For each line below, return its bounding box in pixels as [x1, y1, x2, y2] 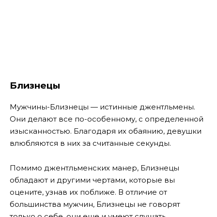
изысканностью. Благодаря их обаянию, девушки [10, 126, 201, 136]
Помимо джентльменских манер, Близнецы [10, 163, 179, 172]
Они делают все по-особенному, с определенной [10, 114, 203, 124]
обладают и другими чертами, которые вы [10, 175, 175, 185]
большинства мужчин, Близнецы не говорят [10, 199, 180, 209]
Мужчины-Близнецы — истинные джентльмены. [10, 102, 195, 112]
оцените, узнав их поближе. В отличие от [10, 187, 167, 197]
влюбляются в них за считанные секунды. [10, 139, 171, 148]
